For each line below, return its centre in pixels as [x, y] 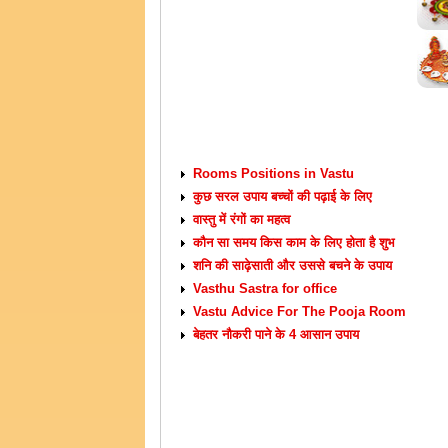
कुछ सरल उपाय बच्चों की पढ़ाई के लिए [282, 196]
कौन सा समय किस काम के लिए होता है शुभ [294, 242]
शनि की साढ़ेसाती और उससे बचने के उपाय [292, 265]
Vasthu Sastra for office [265, 288]
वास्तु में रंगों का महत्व [241, 219]
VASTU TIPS [236, 149]
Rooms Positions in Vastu [273, 173]
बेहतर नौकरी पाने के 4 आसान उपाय [276, 334]
